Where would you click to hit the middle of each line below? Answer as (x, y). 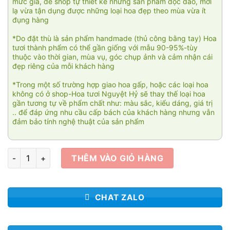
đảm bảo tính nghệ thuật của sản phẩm (78, 121)
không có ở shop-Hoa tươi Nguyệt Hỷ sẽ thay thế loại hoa (109, 93)
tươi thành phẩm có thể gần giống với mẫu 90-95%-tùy (105, 47)
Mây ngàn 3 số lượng (44, 154)
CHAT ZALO (120, 197)
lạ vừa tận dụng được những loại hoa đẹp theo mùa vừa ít (109, 10)
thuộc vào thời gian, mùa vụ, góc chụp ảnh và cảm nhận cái (112, 56)
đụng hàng (31, 20)
